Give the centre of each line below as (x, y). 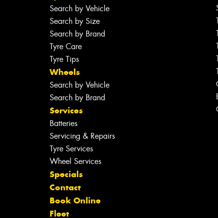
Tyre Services (71, 149)
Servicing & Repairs (82, 136)
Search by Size (74, 21)
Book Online (75, 201)
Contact (65, 188)
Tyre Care (65, 47)
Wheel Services (75, 162)
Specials (66, 174)
